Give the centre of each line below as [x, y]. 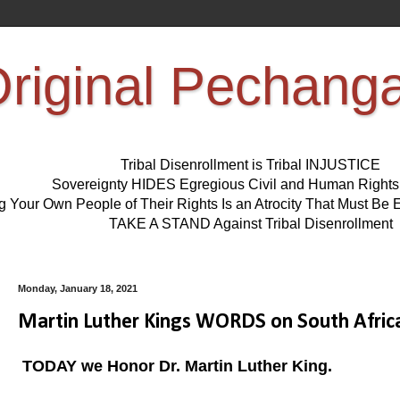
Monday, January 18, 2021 [78, 289]
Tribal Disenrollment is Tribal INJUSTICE [250, 165]
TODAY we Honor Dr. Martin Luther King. [177, 366]
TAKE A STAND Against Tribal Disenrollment [250, 224]
